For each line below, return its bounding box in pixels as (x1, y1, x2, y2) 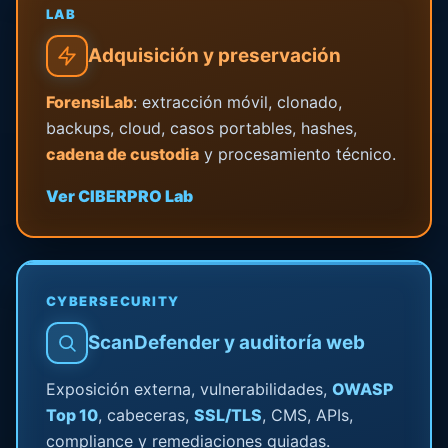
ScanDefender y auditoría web (87, 331, 365, 355)
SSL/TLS (193, 404, 262, 425)
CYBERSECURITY (45, 292, 180, 309)
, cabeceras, (97, 404, 194, 425)
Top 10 (45, 404, 98, 425)
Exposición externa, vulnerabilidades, (45, 378, 332, 399)
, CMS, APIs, (261, 404, 353, 425)
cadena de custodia (45, 143, 199, 164)
